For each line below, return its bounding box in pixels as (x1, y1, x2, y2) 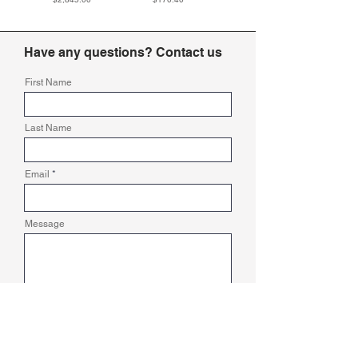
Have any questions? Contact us (24, 44, 222, 60)
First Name (25, 76, 72, 88)
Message (25, 217, 65, 229)
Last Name (25, 121, 72, 133)
